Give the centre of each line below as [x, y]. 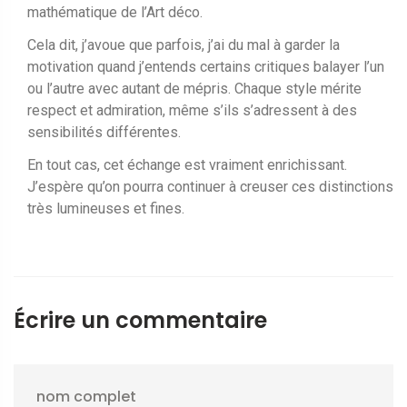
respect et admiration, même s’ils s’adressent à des [192, 110]
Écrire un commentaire [140, 320]
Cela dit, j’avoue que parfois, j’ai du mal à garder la [184, 45]
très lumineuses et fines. [106, 208]
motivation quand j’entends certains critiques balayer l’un [206, 66]
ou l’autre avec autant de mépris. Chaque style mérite [194, 88]
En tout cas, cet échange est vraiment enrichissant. [187, 164]
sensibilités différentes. [104, 132]
